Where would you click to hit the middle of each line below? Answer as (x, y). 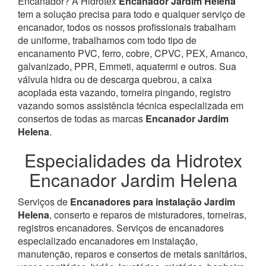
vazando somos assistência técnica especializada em (131, 105)
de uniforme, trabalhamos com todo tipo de (107, 40)
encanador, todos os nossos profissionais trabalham (127, 27)
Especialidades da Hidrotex (133, 160)
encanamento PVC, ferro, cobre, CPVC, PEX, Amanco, (133, 53)
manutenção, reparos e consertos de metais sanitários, (132, 254)
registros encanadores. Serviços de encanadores (121, 227)
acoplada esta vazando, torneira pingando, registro (124, 92)
